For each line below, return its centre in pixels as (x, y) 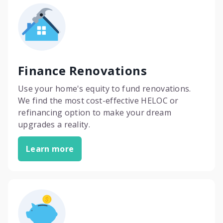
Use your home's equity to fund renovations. (105, 89)
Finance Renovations (83, 70)
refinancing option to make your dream (95, 112)
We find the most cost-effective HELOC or (98, 101)
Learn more (50, 149)
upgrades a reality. (54, 124)
